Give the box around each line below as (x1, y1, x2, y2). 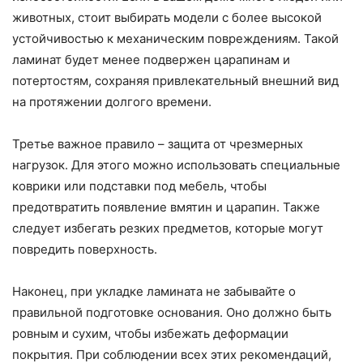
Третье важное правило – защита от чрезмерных (12, 135, 303, 152)
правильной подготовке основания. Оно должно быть (12, 304, 331, 320)
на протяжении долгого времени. (12, 93, 211, 109)
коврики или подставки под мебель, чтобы (12, 177, 267, 194)
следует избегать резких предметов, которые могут (12, 220, 323, 236)
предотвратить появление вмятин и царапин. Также (12, 199, 320, 215)
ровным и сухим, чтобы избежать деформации (12, 325, 288, 341)
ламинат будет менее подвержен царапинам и (12, 51, 290, 67)
